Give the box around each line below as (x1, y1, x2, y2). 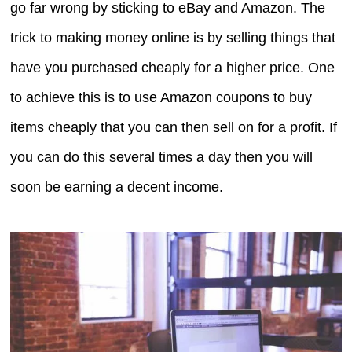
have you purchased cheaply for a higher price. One (10, 60, 335, 76)
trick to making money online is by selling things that (10, 30, 336, 46)
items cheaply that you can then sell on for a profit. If (10, 119, 338, 136)
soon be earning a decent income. (10, 179, 224, 196)
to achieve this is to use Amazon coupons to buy (10, 90, 313, 106)
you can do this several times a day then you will (10, 149, 313, 166)
